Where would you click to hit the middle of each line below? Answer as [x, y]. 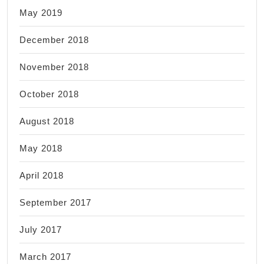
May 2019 [41, 12]
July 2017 [41, 229]
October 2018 [49, 94]
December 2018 [54, 39]
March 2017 [45, 256]
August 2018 [47, 121]
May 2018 [41, 148]
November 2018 [54, 67]
